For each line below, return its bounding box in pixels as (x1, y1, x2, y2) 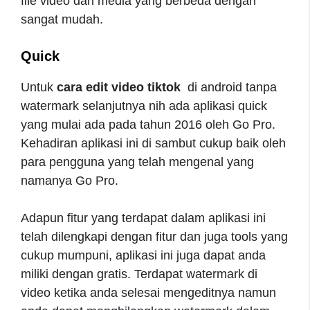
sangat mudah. (21, 12, 107, 26)
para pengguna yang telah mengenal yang (21, 154, 254, 169)
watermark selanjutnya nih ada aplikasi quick (21, 98, 267, 113)
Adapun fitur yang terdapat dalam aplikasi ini (21, 210, 266, 225)
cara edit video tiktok (53, 80, 184, 94)
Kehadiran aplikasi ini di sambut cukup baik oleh (21, 136, 286, 150)
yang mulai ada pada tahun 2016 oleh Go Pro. (21, 117, 275, 131)
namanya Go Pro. (21, 173, 122, 188)
